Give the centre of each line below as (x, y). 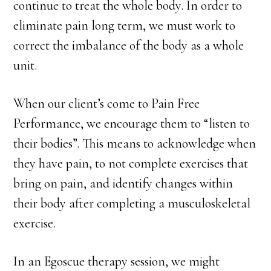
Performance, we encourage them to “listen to (132, 123)
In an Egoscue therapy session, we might (117, 261)
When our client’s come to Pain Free (107, 103)
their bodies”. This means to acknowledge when (135, 143)
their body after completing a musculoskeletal (132, 203)
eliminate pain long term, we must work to (125, 25)
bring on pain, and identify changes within (123, 183)
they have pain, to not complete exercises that (131, 163)
